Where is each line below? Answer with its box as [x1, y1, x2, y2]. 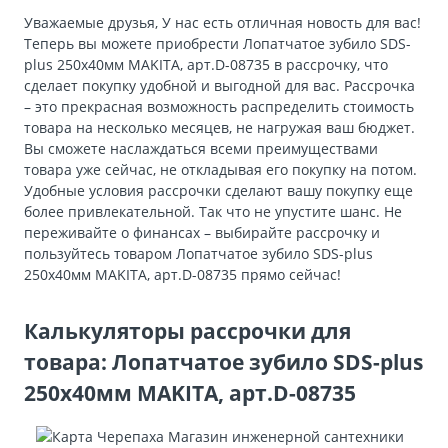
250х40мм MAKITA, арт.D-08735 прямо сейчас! [24, 264, 341, 284]
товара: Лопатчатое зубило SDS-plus [24, 348, 423, 377]
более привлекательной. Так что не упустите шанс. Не [24, 201, 402, 221]
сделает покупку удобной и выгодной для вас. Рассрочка [24, 75, 415, 95]
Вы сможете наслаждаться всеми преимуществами [24, 138, 378, 158]
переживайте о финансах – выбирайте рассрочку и [24, 222, 380, 242]
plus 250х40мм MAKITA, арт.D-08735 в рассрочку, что [24, 54, 388, 74]
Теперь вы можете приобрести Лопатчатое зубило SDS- [24, 33, 411, 53]
